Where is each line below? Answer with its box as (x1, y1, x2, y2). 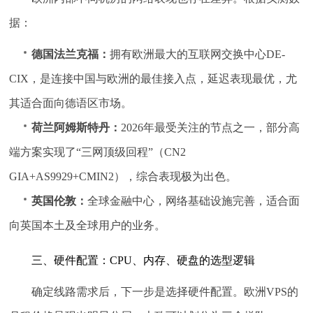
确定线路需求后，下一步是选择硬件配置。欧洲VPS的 (31, 285, 299, 298)
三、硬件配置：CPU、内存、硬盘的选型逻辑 (31, 254, 256, 266)
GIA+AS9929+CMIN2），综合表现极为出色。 (9, 170, 238, 182)
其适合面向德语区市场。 (9, 96, 133, 109)
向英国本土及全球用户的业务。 (9, 219, 166, 231)
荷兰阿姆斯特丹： (31, 121, 122, 133)
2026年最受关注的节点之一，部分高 (121, 121, 300, 133)
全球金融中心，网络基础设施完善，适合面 (87, 194, 300, 207)
